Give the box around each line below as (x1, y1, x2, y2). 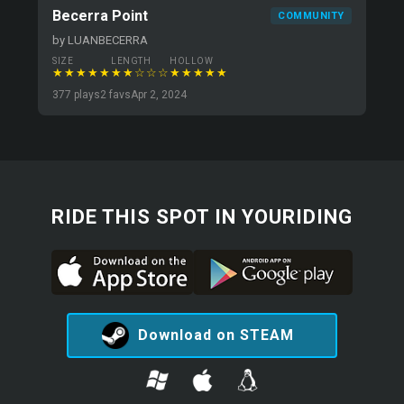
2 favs (100, 88, 132, 101)
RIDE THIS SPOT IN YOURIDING (51, 206, 353, 228)
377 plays (52, 88, 101, 101)
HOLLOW (170, 56, 214, 66)
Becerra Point (52, 7, 149, 24)
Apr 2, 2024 (131, 88, 188, 101)
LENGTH (111, 56, 151, 66)
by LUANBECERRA (52, 33, 149, 47)
